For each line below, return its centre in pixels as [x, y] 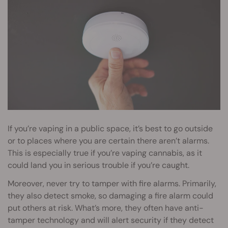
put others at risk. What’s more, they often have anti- [106, 208]
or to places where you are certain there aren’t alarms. [108, 141]
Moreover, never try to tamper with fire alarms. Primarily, [112, 184]
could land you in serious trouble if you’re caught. [98, 165]
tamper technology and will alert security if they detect [111, 220]
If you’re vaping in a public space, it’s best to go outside [110, 129]
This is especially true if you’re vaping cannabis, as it [105, 153]
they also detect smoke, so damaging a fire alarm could [110, 196]
